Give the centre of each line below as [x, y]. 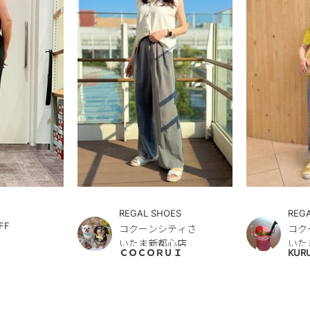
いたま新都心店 [153, 243]
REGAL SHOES [150, 213]
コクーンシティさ [158, 228]
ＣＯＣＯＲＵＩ [151, 253]
